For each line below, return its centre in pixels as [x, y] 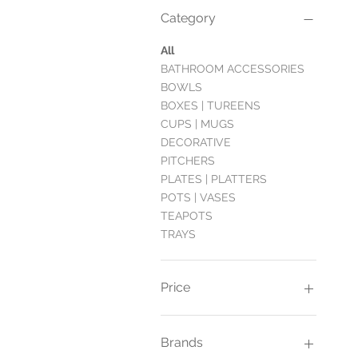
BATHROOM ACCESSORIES [233, 68]
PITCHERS [188, 160]
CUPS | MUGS [197, 123]
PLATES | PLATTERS [214, 179]
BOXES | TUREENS [211, 105]
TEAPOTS [187, 215]
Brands [182, 342]
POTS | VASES [198, 197]
